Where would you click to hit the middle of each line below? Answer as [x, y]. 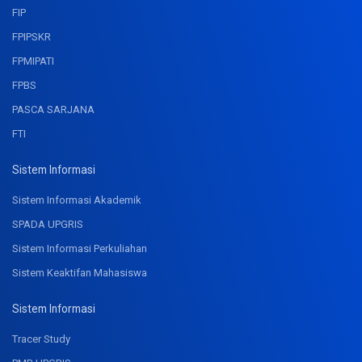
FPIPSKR [32, 37]
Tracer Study [41, 339]
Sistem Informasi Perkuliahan [80, 249]
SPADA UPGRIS [48, 225]
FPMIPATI [33, 61]
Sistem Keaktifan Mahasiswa [80, 273]
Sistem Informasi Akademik [77, 200]
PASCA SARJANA [53, 110]
